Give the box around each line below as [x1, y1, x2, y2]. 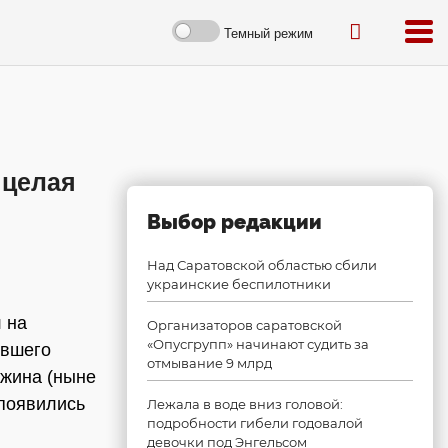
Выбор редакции [147, 210, 322, 234]
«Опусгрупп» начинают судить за [147, 336, 369, 352]
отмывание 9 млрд [147, 355, 272, 371]
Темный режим [224, 25, 313, 41]
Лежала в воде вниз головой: [147, 396, 343, 412]
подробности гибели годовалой [147, 415, 363, 431]
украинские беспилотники [147, 276, 331, 292]
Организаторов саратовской [147, 317, 342, 333]
